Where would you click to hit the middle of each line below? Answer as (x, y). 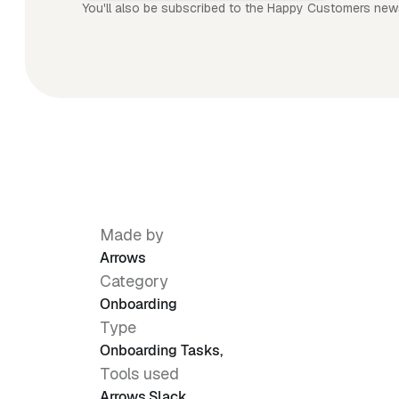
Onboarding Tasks (160, 350)
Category (134, 281)
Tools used (139, 374)
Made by (132, 235)
